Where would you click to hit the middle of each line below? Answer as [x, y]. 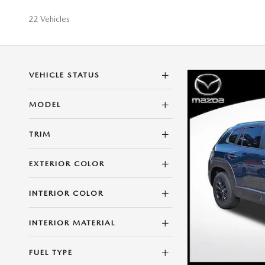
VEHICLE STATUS [65, 75]
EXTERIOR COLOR [67, 164]
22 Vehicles [49, 19]
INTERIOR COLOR [67, 193]
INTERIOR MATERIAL [72, 223]
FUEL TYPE [51, 253]
